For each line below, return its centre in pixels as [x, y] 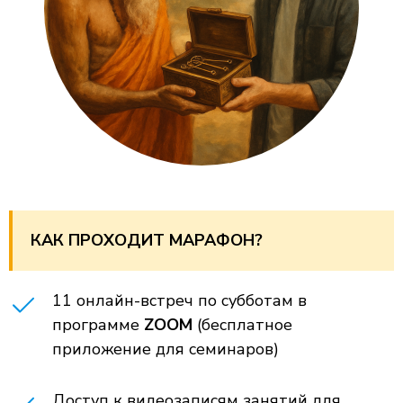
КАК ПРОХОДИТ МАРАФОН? [147, 240]
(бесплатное [245, 325]
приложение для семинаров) [166, 349]
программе [98, 325]
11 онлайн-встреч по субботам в [179, 300]
